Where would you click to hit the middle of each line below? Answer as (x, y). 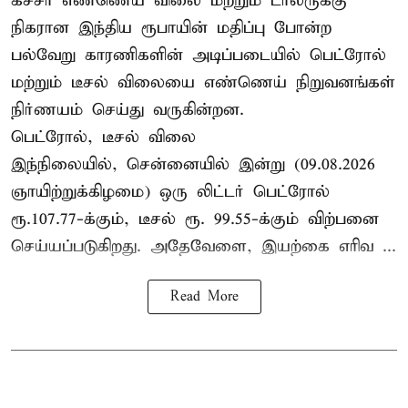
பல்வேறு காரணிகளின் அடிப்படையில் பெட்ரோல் (199, 56)
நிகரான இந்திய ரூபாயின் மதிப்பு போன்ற (171, 28)
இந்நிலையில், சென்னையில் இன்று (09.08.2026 (193, 165)
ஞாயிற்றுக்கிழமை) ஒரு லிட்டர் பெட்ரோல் (170, 192)
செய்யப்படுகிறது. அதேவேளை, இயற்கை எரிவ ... (204, 247)
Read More (204, 297)
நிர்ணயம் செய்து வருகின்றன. (127, 110)
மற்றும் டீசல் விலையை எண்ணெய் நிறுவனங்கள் (203, 83)
